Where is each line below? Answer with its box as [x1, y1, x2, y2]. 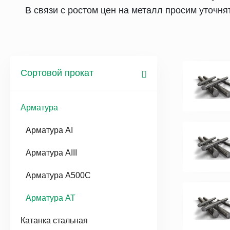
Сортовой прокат [21, 68, 93, 78]
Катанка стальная [21, 216, 88, 225]
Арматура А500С [26, 171, 91, 180]
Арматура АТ [26, 194, 75, 202]
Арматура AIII [26, 148, 77, 157]
